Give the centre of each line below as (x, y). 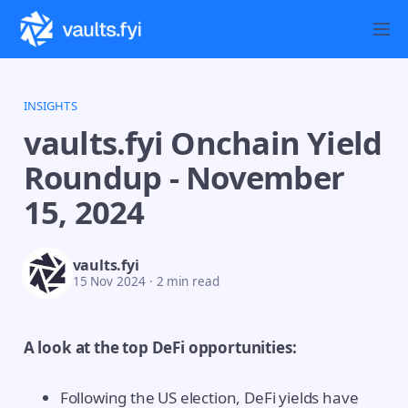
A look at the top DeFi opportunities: (160, 347)
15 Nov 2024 (109, 282)
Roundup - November (184, 177)
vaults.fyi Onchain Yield (203, 142)
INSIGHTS (50, 105)
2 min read (186, 282)
